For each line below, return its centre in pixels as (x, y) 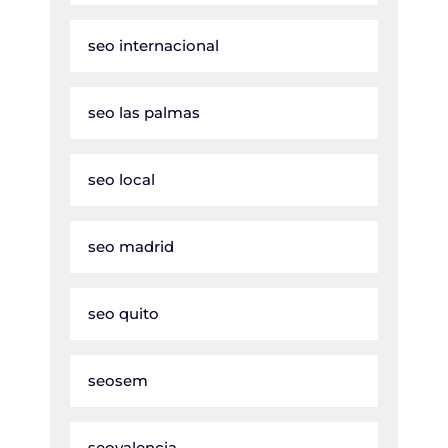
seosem (118, 381)
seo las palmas (144, 113)
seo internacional (153, 46)
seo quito (123, 314)
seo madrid (131, 247)
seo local (121, 180)
